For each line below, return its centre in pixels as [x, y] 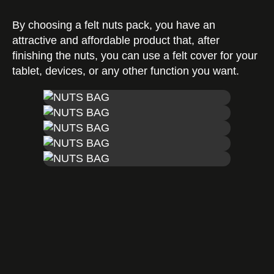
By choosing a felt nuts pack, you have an [114, 25]
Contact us [134, 193]
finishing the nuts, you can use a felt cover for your [135, 56]
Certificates [134, 28]
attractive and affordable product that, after [116, 41]
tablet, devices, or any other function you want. [126, 71]
